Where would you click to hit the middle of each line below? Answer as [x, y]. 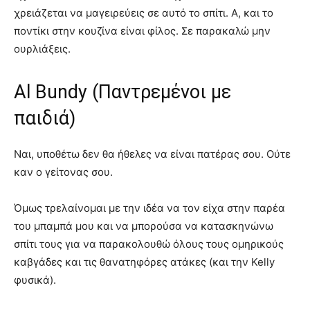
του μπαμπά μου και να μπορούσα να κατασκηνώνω [144, 226]
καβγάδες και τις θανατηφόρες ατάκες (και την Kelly [144, 262]
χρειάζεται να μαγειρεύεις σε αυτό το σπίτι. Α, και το [144, 12]
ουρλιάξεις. [42, 48]
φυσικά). [35, 280]
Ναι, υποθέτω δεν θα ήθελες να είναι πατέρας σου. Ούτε [152, 154]
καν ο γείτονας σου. [63, 172]
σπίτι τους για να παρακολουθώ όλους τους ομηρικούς [149, 244]
